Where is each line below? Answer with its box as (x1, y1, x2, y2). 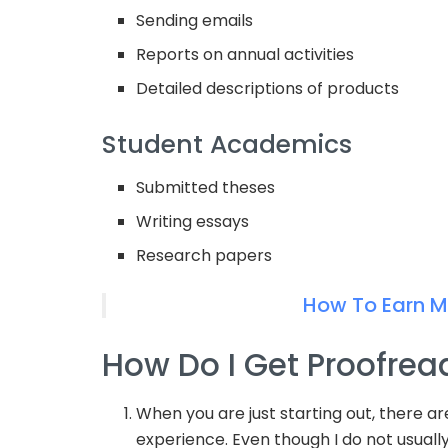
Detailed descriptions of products (136, 77, 400, 101)
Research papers (136, 243, 273, 267)
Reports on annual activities (136, 43, 355, 67)
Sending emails (136, 9, 254, 33)
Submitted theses (136, 175, 276, 199)
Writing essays (136, 209, 250, 233)
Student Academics (102, 127, 352, 163)
